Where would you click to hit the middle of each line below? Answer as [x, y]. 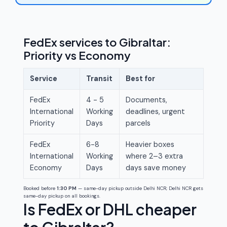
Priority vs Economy [77, 55]
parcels [138, 123]
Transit [99, 79]
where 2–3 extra [154, 156]
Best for [140, 79]
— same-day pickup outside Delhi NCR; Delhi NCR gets [140, 188]
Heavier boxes [150, 144]
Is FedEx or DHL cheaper [110, 209]
